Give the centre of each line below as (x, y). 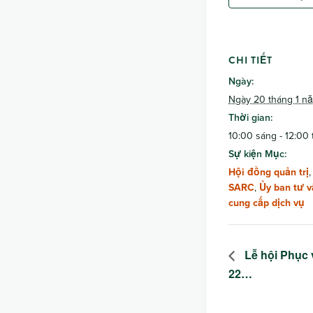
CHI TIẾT (250, 60)
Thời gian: (250, 117)
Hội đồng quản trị (269, 172)
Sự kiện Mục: (257, 153)
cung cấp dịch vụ (267, 202)
